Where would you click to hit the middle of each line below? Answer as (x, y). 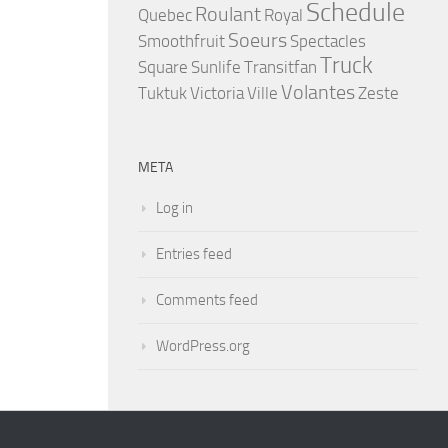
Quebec (165, 15)
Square (163, 67)
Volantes (318, 92)
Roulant (228, 14)
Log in (174, 208)
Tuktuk (162, 93)
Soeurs (257, 40)
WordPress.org (203, 346)
